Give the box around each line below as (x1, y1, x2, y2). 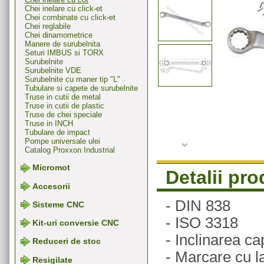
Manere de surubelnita (25, 39, 100, 49)
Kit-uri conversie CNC (32, 218, 119, 228)
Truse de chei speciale (25, 110, 102, 120)
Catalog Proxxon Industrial (25, 146, 115, 155)
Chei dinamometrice (25, 31, 93, 40)
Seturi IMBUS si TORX (25, 48, 104, 58)
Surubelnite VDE (25, 66, 81, 75)
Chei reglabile (25, 22, 71, 31)
